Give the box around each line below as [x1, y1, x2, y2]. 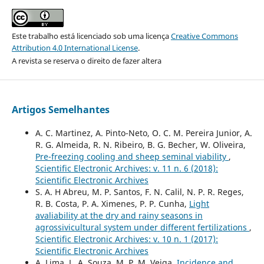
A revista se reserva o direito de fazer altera [11, 55, 161, 67]
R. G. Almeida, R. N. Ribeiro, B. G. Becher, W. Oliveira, [35, 139, 246, 151]
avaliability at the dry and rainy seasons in [35, 210, 203, 222]
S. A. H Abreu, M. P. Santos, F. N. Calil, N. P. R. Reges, [35, 186, 244, 198]
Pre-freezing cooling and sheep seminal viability [35, 151, 229, 163]
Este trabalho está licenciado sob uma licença [11, 31, 171, 42]
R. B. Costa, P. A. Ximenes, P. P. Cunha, [35, 198, 189, 210]
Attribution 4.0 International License [11, 42, 138, 54]
